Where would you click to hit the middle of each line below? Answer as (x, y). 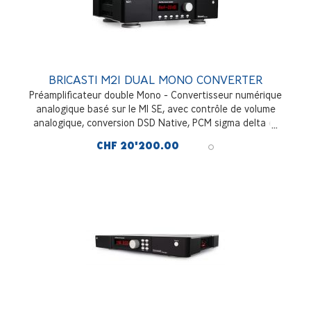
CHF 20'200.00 (138, 146)
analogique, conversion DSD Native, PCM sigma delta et (155, 123)
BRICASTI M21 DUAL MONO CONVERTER (155, 80)
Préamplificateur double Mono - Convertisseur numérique (155, 95)
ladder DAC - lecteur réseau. (155, 137)
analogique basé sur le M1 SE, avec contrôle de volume (155, 109)
